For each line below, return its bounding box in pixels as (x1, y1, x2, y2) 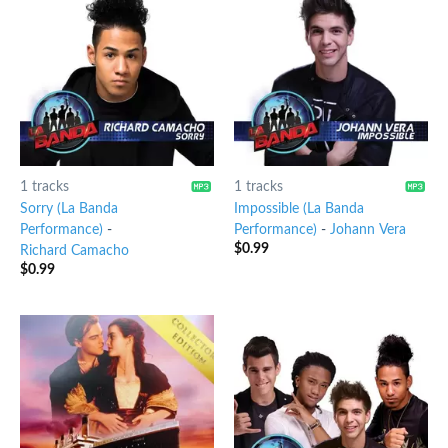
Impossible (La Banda (233, 202, 364, 217)
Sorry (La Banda (19, 202, 118, 217)
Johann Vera (329, 223, 406, 238)
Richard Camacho (19, 244, 129, 259)
